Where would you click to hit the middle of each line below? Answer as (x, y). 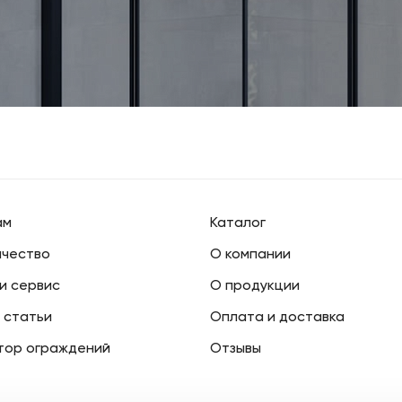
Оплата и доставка (277, 318)
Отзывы (236, 350)
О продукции (255, 287)
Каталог (238, 224)
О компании (250, 255)
